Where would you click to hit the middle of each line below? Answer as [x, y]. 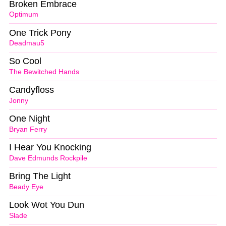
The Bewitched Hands [44, 72]
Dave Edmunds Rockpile [48, 158]
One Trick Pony [40, 33]
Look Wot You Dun [47, 205]
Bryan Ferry [28, 129]
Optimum [24, 15]
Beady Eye [26, 187]
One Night [30, 119]
